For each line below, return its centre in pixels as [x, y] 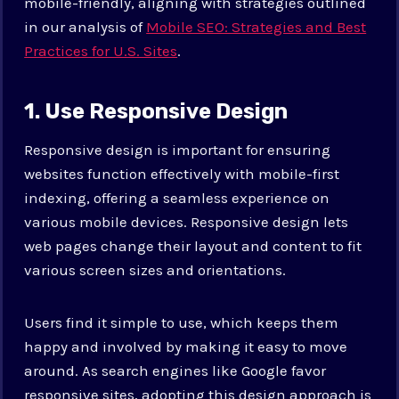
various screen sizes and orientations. [155, 269]
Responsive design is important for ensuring [178, 149]
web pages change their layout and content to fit [193, 245]
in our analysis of [85, 26]
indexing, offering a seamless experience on [177, 197]
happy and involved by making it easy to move [186, 346]
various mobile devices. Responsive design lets [187, 221]
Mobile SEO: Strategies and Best [256, 26]
